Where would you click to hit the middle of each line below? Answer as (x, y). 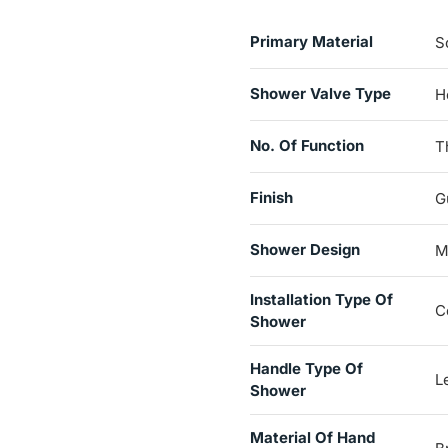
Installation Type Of (321, 300)
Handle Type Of (306, 369)
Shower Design (304, 250)
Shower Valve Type (320, 94)
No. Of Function (306, 146)
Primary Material (311, 42)
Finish (271, 198)
